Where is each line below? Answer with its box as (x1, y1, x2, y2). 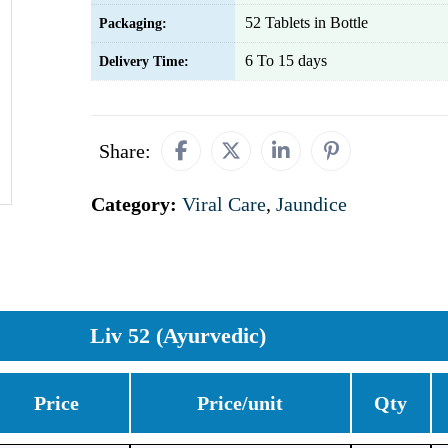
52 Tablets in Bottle (245, 14, 368, 31)
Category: (91, 193, 182, 215)
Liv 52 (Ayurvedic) (89, 323, 266, 348)
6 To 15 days (245, 52, 327, 69)
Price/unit (197, 392, 283, 414)
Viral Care (182, 193, 266, 215)
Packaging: (99, 16, 167, 31)
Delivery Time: (99, 54, 189, 69)
